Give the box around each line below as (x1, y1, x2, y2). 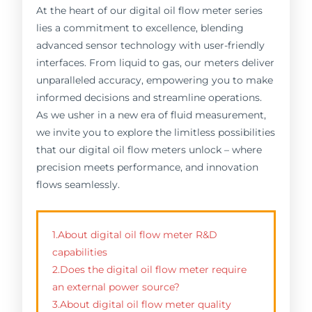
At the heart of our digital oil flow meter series (36, 4, 263, 16)
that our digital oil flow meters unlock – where (36, 143, 263, 155)
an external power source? (52, 281, 180, 292)
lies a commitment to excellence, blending (36, 22, 244, 33)
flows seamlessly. (36, 178, 120, 190)
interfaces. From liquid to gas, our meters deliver (36, 56, 275, 68)
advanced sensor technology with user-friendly (36, 39, 265, 51)
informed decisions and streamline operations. (36, 91, 263, 103)
